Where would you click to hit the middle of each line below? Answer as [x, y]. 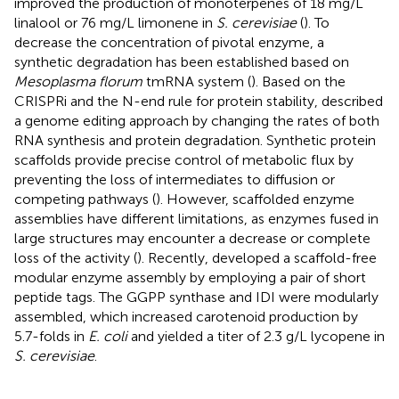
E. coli [108, 337]
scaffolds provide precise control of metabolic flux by [184, 160]
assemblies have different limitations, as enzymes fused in [196, 219]
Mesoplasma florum [78, 82]
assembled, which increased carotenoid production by [186, 317]
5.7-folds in [51, 337]
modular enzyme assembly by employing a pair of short [190, 278]
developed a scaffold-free [294, 258]
